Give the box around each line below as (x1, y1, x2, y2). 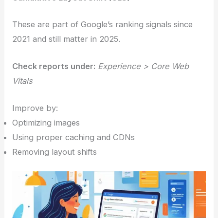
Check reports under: (12, 61, 96, 72)
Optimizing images (12, 118, 80, 128)
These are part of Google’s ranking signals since (12, 19, 193, 29)
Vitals (12, 76, 33, 86)
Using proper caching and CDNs (12, 132, 135, 143)
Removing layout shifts (12, 147, 97, 157)
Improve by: (12, 103, 58, 113)
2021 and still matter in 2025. (12, 34, 121, 44)
